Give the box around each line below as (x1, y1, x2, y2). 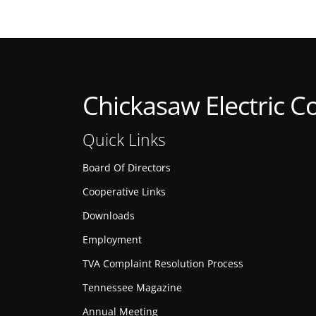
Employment (83, 233, 142, 246)
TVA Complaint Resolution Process (83, 257, 243, 270)
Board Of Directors (83, 161, 171, 174)
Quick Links (83, 129, 166, 151)
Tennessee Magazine (83, 281, 182, 294)
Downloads (83, 209, 135, 222)
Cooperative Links (83, 185, 166, 198)
